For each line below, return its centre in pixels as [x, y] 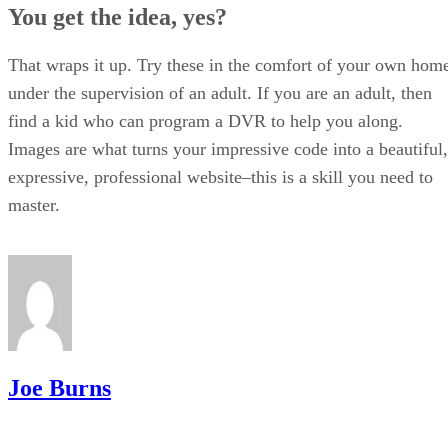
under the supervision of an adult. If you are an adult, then [220, 92]
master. [34, 204]
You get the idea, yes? [117, 17]
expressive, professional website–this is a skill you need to [220, 176]
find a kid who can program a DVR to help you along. [205, 120]
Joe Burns [59, 387]
